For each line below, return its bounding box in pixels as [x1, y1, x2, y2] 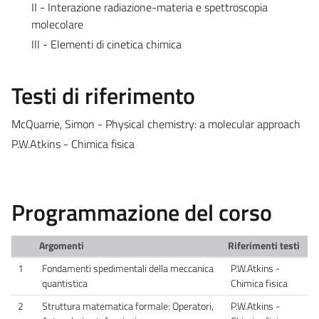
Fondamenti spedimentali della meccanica [42, 260, 214, 276]
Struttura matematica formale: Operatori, [42, 298, 214, 314]
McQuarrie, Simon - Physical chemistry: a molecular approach [11, 115, 300, 132]
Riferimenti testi [227, 237, 300, 253]
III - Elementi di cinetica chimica [31, 35, 182, 53]
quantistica [42, 275, 88, 291]
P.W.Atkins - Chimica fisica [11, 135, 135, 152]
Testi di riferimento [11, 78, 195, 113]
